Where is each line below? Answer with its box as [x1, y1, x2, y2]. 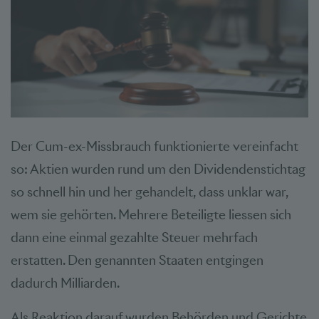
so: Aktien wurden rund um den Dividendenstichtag [11, 160, 305, 177]
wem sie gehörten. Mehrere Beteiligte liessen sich [11, 206, 291, 223]
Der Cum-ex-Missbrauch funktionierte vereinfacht [11, 137, 298, 155]
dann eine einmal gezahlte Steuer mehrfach [11, 229, 258, 246]
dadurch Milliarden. [11, 274, 122, 291]
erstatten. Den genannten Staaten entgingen [11, 251, 263, 268]
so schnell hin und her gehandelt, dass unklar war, [11, 183, 288, 200]
